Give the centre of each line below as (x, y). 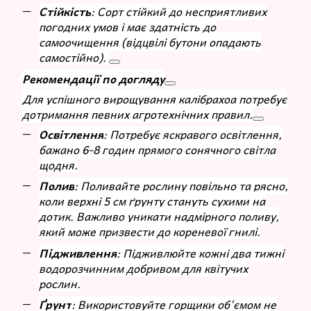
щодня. (58, 164)
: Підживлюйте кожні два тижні (200, 252)
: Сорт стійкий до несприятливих (179, 11)
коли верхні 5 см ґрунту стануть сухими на (152, 201)
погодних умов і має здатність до (127, 27)
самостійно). (74, 57)
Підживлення (78, 252)
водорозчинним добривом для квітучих (143, 268)
